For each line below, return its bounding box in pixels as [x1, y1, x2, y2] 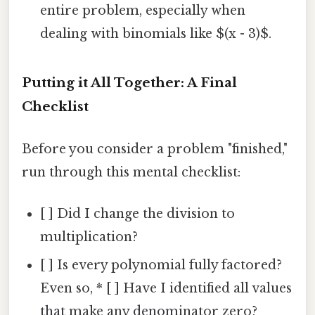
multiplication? [40, 229, 139, 245]
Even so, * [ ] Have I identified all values [40, 280, 292, 296]
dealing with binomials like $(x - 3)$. [40, 25, 272, 41]
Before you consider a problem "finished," [22, 141, 288, 157]
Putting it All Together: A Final [22, 75, 237, 91]
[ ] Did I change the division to [40, 205, 236, 221]
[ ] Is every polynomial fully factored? [40, 257, 283, 273]
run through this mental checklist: [22, 164, 240, 180]
